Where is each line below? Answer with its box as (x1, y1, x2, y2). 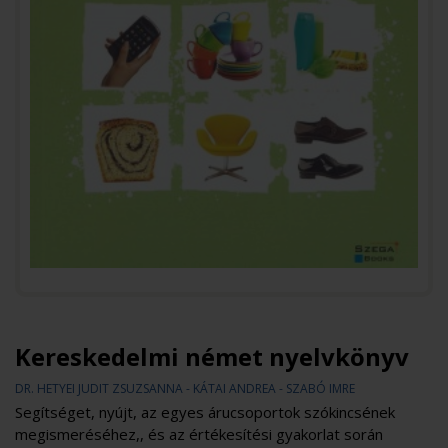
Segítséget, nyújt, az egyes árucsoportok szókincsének (15, 402, 395, 422)
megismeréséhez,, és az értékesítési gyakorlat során (15, 424, 383, 444)
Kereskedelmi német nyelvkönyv (15, 340, 409, 373)
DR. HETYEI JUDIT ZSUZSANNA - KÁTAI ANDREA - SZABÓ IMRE (15, 380, 355, 397)
